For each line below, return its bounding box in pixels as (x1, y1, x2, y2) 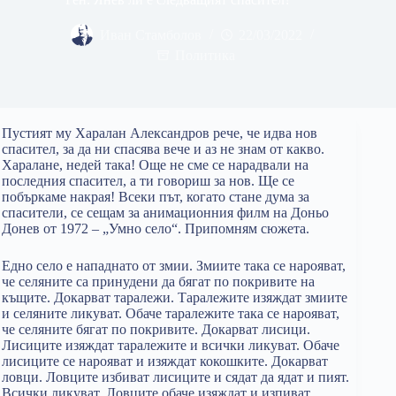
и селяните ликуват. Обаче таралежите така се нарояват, (2, 306, 339, 321)
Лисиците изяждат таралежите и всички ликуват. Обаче (2, 338, 339, 353)
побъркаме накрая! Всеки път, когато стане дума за (2, 189, 309, 204)
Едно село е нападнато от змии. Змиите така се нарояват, (2, 258, 346, 273)
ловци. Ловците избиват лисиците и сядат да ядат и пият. (2, 369, 349, 385)
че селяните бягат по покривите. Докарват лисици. (2, 322, 310, 337)
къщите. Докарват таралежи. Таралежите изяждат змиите (2, 290, 347, 305)
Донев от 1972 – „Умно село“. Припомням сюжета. (2, 221, 309, 236)
